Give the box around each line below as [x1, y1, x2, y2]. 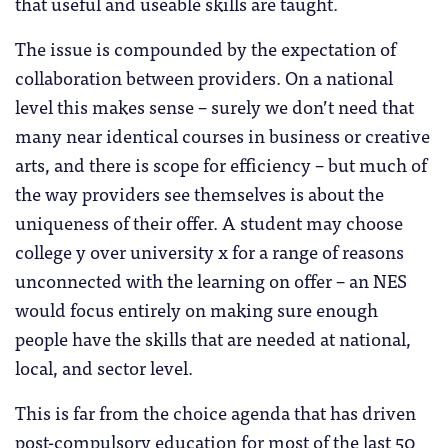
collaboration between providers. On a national [15, 62, 393, 93]
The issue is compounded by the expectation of [15, 33, 396, 64]
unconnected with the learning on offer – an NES [15, 265, 407, 296]
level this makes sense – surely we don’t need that [15, 91, 414, 122]
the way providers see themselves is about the [15, 178, 384, 209]
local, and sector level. [15, 352, 193, 383]
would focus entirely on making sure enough [15, 294, 378, 325]
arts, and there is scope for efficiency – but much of [15, 149, 427, 180]
